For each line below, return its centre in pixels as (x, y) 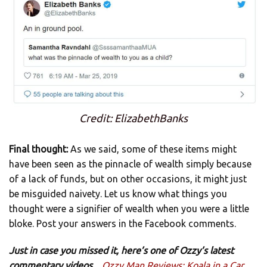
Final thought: (38, 149)
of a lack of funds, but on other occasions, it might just (128, 179)
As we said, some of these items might (152, 149)
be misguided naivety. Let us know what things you (118, 194)
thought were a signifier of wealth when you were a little (129, 209)
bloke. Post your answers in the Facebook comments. (122, 224)
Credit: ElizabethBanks (133, 118)
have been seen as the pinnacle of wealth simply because (130, 164)
